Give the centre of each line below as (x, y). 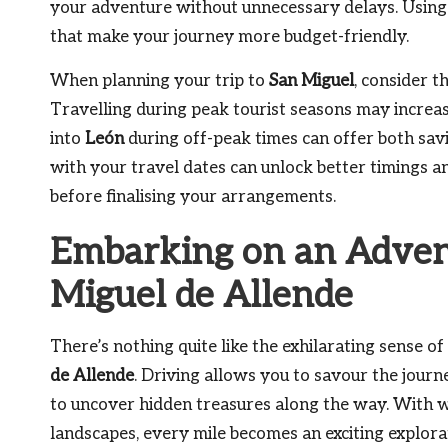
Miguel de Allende (201, 295)
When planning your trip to (159, 80)
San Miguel (311, 80)
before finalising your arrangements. (193, 196)
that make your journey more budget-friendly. (229, 36)
